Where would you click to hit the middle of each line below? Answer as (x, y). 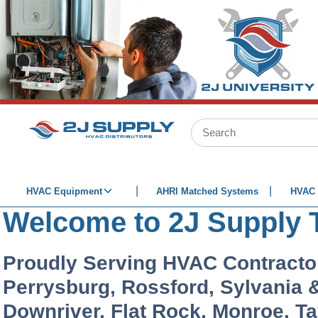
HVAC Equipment (64, 191)
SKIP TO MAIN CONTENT (81, 19)
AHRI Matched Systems (208, 191)
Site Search (205, 126)
